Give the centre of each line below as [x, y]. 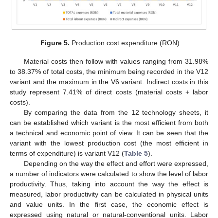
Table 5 [136, 154]
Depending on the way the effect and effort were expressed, [116, 164]
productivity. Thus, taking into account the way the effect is [109, 184]
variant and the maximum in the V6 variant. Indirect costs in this [109, 82]
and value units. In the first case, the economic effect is [109, 205]
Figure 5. [55, 43]
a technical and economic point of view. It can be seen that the [109, 133]
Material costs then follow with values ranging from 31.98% [116, 62]
